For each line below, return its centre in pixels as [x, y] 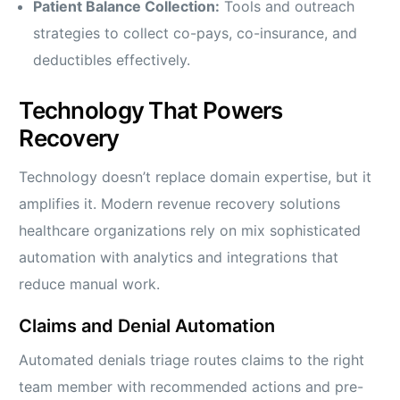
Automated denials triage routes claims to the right [192, 360]
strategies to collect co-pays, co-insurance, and [196, 33]
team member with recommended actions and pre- [192, 387]
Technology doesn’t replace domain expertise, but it [196, 177]
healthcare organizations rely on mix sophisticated [190, 231]
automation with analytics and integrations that [179, 258]
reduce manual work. [90, 284]
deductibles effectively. [112, 60]
